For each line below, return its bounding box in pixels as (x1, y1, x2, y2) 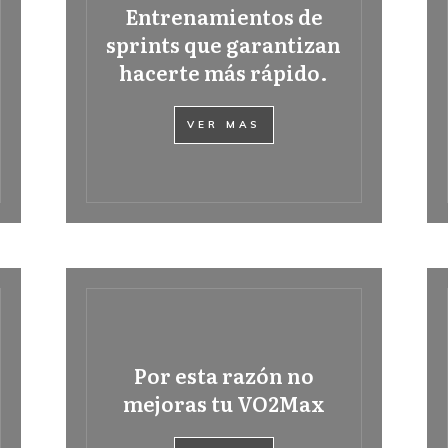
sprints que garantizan (106, 29, 342, 59)
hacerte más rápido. (119, 57, 329, 87)
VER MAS (186, 118, 261, 131)
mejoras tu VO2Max (122, 388, 325, 418)
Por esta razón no (133, 360, 314, 390)
